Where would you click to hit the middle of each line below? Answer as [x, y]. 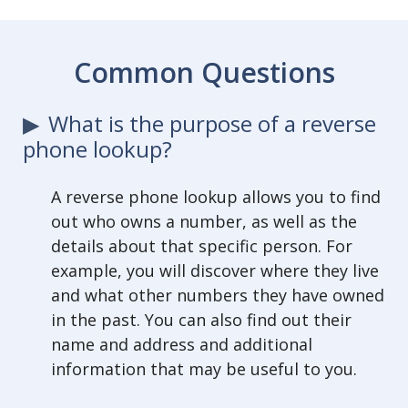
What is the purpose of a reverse [212, 124]
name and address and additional [182, 345]
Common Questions [204, 72]
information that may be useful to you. [204, 369]
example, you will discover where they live [215, 271]
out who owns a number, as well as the [204, 222]
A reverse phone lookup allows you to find [216, 197]
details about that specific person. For [202, 246]
